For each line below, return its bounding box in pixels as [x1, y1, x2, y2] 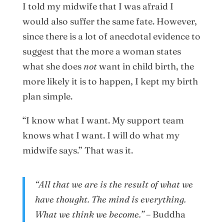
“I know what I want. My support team [22, 114, 184, 126]
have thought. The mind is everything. [34, 193, 186, 205]
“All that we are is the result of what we [34, 178, 193, 190]
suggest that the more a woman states [22, 45, 181, 57]
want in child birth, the [96, 60, 194, 72]
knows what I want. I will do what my [22, 129, 179, 141]
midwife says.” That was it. [22, 144, 133, 156]
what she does [22, 60, 83, 72]
